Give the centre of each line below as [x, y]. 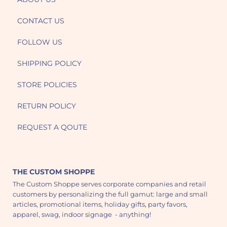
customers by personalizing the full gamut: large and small [110, 194]
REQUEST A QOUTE [52, 127]
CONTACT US [41, 21]
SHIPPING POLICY [49, 64]
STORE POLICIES [47, 85]
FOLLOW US [40, 42]
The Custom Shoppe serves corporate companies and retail [110, 184]
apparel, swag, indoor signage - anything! [84, 215]
